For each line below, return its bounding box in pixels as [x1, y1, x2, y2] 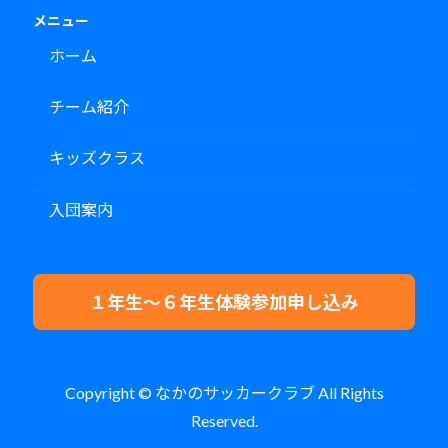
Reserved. [190, 410, 258, 430]
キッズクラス [49, 148, 145, 168]
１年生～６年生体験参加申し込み [89, 290, 359, 313]
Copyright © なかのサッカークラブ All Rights [64, 382, 384, 402]
